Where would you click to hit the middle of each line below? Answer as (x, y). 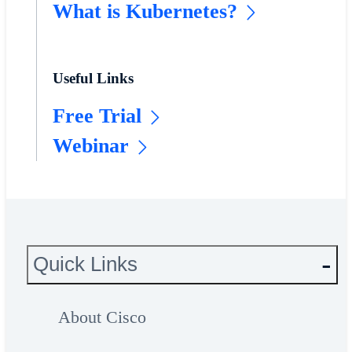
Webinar (90, 146)
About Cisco (102, 317)
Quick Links (85, 264)
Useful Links (93, 78)
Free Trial (97, 116)
